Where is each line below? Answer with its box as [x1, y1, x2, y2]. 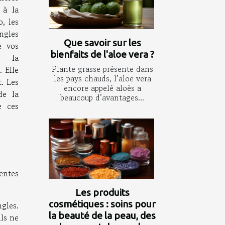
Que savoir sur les [63, 37, 141, 48]
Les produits [75, 187, 130, 198]
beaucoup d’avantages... [60, 91, 144, 103]
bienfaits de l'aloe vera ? [50, 48, 154, 60]
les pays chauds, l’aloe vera [53, 72, 151, 84]
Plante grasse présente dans [51, 62, 153, 75]
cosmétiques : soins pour [49, 198, 156, 210]
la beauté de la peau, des [49, 210, 156, 221]
